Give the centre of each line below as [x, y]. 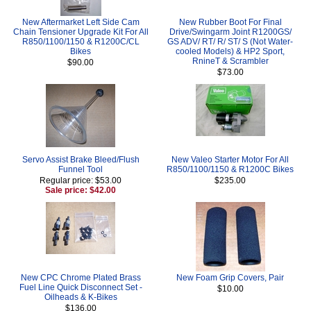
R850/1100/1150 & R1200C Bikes [230, 169]
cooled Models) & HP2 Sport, [230, 51]
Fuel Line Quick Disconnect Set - [81, 287]
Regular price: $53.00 [81, 180]
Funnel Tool [81, 169]
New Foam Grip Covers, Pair [230, 277]
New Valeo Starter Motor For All [230, 159]
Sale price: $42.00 [81, 190]
